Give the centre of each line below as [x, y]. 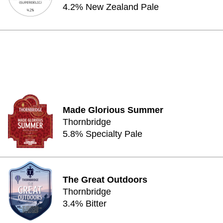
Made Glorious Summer [113, 110]
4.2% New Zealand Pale [111, 7]
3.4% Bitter [85, 204]
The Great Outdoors [105, 180]
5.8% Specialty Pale [103, 134]
